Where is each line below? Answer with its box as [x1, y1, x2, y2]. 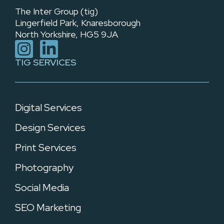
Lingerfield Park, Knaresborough [15, 16, 140, 28]
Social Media [15, 180, 69, 194]
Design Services [15, 120, 85, 134]
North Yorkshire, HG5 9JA [15, 28, 118, 40]
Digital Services [15, 100, 82, 114]
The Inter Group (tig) [15, 5, 98, 17]
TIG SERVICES [15, 56, 76, 68]
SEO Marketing [15, 200, 81, 214]
